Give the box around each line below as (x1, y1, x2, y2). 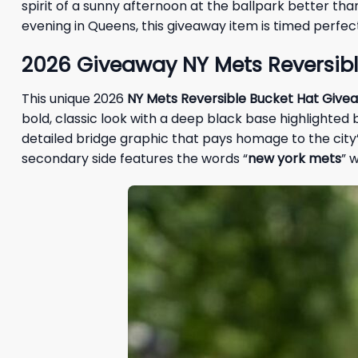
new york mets (248, 149, 341, 169)
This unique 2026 (22, 89, 127, 109)
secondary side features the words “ (22, 149, 248, 169)
